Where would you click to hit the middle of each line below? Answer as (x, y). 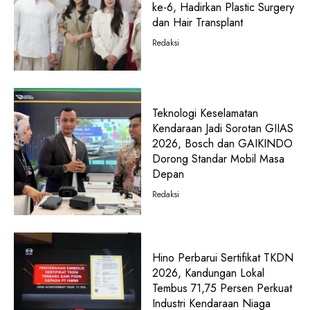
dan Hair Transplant (197, 22)
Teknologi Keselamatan (205, 113)
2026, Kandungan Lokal (208, 273)
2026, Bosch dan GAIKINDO (222, 144)
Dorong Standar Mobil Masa (218, 159)
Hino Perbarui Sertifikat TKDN (222, 257)
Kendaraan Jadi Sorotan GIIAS (222, 129)
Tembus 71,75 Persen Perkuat (222, 288)
